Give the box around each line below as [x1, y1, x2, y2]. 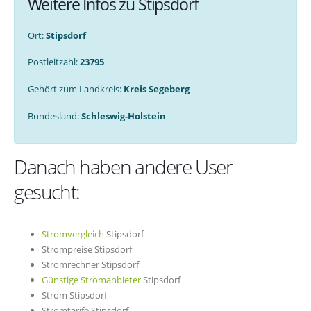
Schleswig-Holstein [81, 109, 166, 122]
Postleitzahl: [27, 56, 80, 69]
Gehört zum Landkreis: [27, 83, 124, 96]
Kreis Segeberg [123, 83, 190, 96]
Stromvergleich [42, 228, 104, 241]
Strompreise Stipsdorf [42, 243, 132, 256]
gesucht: [14, 178, 80, 205]
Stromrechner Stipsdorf [42, 258, 139, 271]
